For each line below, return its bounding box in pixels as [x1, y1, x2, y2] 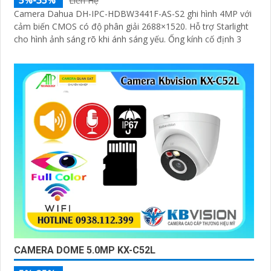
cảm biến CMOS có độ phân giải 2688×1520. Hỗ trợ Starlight [14, 21, 189, 33]
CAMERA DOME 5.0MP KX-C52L [14, 244, 155, 256]
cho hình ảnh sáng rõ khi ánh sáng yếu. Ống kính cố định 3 [168, 33, 241, 45]
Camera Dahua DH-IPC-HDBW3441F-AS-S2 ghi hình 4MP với [14, 8, 252, 20]
